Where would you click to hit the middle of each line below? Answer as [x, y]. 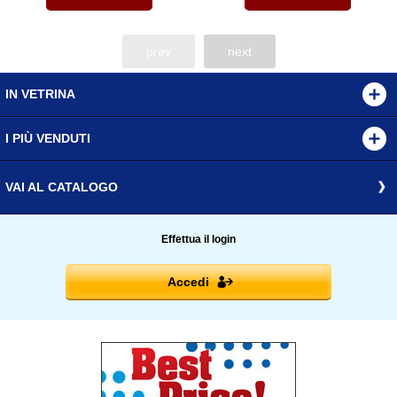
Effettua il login [198, 240]
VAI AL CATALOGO [62, 187]
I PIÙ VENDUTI [48, 139]
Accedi [188, 282]
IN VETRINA [40, 94]
